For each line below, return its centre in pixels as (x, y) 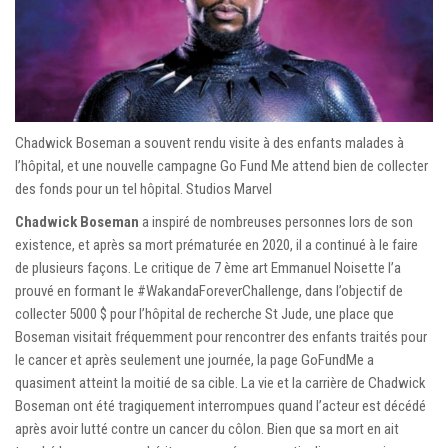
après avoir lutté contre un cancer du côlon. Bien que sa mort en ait (207, 428)
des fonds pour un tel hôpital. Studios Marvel (143, 188)
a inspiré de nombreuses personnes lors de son (276, 221)
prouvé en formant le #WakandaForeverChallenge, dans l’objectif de (209, 290)
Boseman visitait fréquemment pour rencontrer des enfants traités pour (221, 336)
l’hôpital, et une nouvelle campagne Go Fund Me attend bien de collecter (221, 165)
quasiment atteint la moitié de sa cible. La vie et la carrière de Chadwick (220, 382)
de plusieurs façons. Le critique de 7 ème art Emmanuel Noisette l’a (208, 267)
